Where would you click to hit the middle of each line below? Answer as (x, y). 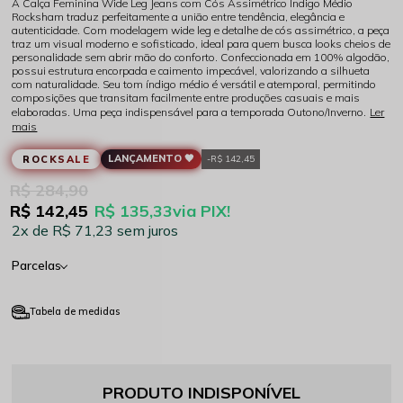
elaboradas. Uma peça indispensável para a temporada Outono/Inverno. (189, 112)
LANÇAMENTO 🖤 (152, 158)
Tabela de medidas (75, 311)
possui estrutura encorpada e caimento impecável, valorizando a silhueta (191, 70)
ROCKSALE (57, 159)
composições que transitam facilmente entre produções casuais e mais (186, 97)
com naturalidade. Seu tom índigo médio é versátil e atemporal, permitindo (194, 84)
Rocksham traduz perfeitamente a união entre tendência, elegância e (179, 16)
